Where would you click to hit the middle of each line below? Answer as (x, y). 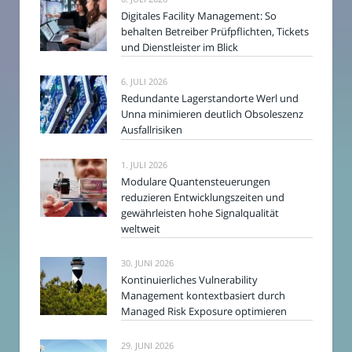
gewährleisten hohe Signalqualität (200, 213)
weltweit (141, 228)
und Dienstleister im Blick (180, 47)
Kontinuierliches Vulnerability (189, 279)
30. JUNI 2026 (147, 262)
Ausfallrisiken (152, 130)
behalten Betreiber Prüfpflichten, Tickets (215, 31)
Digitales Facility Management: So (199, 15)
